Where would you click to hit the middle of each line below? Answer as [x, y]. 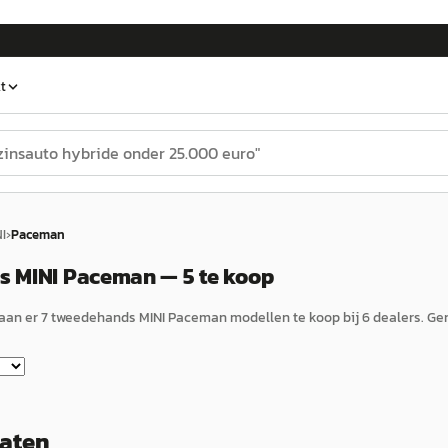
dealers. [397, 317]
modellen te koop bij [294, 317]
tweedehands [93, 317]
